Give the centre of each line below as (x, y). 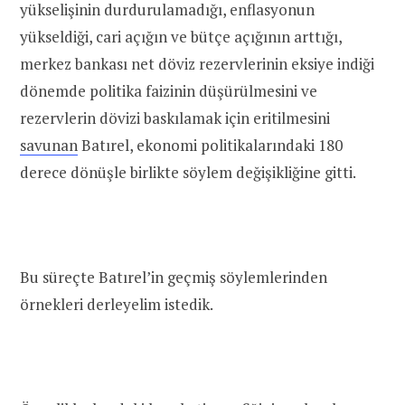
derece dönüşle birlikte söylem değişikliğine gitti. (188, 172)
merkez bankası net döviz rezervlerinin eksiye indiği (197, 63)
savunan (49, 145)
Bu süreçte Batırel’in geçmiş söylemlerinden (174, 277)
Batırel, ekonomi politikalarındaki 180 (210, 145)
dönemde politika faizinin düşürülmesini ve (169, 90)
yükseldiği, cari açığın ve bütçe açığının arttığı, (181, 36)
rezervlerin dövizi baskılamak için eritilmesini (175, 118)
